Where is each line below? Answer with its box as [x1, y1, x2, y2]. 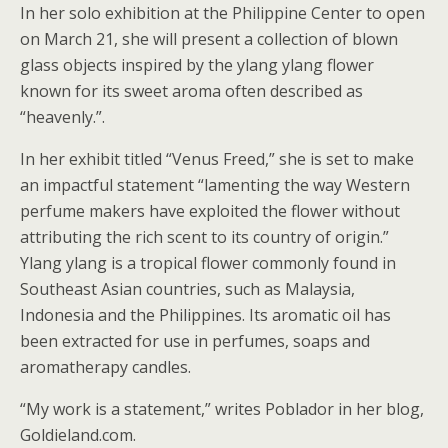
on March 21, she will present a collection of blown [20, 27, 398, 50]
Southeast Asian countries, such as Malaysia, [20, 277, 355, 300]
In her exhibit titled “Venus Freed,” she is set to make [20, 147, 414, 170]
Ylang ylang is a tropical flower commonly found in [20, 251, 396, 274]
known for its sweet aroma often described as [20, 79, 363, 102]
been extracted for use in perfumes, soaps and [20, 329, 370, 352]
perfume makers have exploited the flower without [20, 199, 400, 222]
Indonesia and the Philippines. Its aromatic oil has [20, 303, 391, 326]
